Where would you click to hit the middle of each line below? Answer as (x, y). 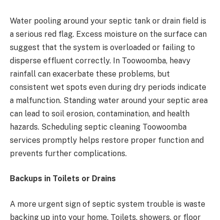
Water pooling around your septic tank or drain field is (108, 21)
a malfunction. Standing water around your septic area (109, 100)
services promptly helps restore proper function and (107, 140)
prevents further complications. (68, 153)
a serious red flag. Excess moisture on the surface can (108, 34)
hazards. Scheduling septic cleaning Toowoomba (98, 127)
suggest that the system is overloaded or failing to (102, 47)
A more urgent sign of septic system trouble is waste (108, 204)
